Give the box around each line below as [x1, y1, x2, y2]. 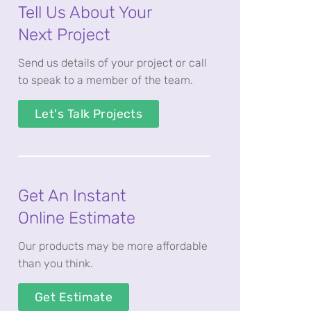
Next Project [18, 25, 110, 44]
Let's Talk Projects [35, 107, 143, 121]
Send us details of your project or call [18, 56, 207, 69]
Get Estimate [35, 290, 113, 304]
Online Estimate [18, 208, 135, 228]
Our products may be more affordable [18, 239, 208, 253]
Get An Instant [18, 186, 126, 205]
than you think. [18, 257, 93, 270]
